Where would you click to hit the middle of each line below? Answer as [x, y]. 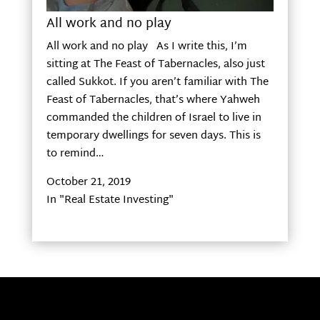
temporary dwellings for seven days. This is [153, 136]
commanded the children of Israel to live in [154, 118]
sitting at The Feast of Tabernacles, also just [155, 64]
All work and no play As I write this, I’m [146, 46]
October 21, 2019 [88, 182]
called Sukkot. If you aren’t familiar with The [157, 82]
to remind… [75, 154]
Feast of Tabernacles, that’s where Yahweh [153, 100]
